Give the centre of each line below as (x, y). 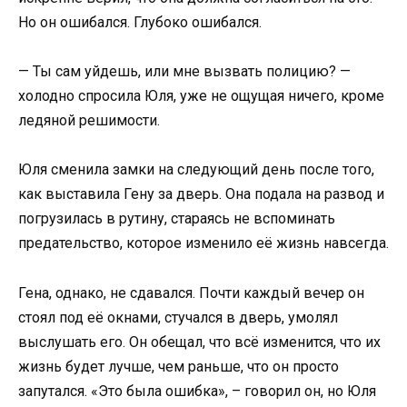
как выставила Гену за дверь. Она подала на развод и (201, 194)
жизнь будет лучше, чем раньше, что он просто (179, 366)
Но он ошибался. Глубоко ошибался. (140, 23)
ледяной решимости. (89, 121)
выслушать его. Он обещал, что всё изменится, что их (199, 342)
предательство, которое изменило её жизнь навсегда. (203, 243)
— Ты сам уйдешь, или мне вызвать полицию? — (184, 72)
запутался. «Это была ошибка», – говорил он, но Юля (197, 391)
